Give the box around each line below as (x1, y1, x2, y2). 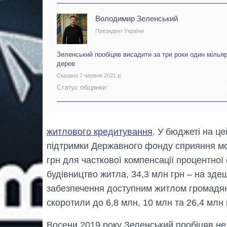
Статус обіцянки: (57, 83, 108, 91)
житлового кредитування (47, 127, 153, 137)
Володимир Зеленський (95, 14, 178, 23)
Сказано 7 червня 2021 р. (57, 72, 122, 79)
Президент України (95, 28, 144, 34)
